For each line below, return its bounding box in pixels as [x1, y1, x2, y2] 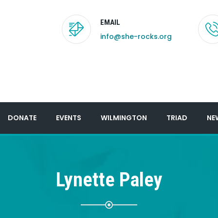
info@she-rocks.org [100, 31, 172, 41]
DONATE [8, 113, 36, 123]
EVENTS [56, 113, 81, 123]
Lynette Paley [55, 168, 163, 191]
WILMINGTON [101, 113, 147, 123]
